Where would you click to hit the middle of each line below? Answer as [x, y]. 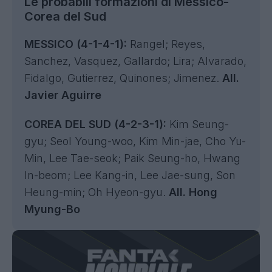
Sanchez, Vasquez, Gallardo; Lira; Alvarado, [135, 61]
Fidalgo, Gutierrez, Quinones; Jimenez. [123, 78]
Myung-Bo [52, 209]
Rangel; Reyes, [168, 44]
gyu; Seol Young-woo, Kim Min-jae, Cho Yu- [135, 141]
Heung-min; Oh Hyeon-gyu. [97, 192]
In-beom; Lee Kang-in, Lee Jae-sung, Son [130, 175]
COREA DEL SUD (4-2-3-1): [95, 124]
